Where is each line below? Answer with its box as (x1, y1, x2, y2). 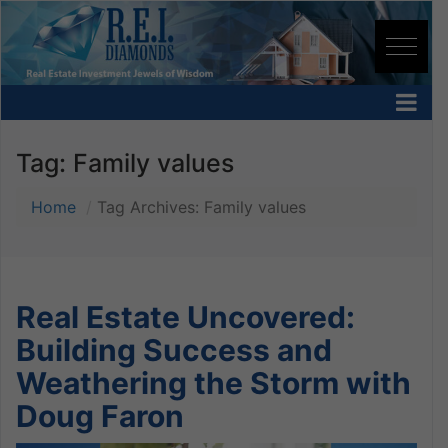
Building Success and (16, 331, 332, 368)
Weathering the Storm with (16, 364, 411, 401)
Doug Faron (16, 397, 184, 434)
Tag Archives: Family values (97, 196, 306, 217)
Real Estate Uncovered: (16, 298, 355, 335)
